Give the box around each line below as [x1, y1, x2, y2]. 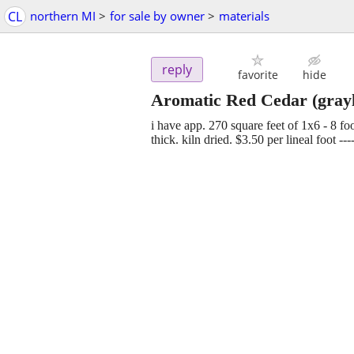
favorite [237, 67, 278, 83]
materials [219, 8, 269, 24]
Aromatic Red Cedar [151, 90, 307, 111]
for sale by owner [110, 8, 205, 24]
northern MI [30, 8, 96, 24]
